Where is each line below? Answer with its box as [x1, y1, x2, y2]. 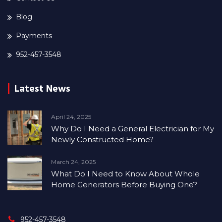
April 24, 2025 [51, 113, 91, 121]
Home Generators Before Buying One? [51, 180, 197, 190]
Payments [16, 31, 52, 41]
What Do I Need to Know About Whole [51, 169, 200, 179]
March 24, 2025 [51, 158, 96, 166]
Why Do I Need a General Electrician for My [51, 124, 214, 134]
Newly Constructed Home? [51, 135, 154, 145]
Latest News [14, 82, 70, 96]
